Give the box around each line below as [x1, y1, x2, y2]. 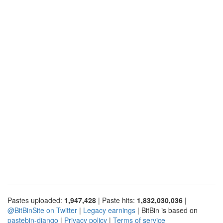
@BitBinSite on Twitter [7, 205, 77, 215]
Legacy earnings [83, 205, 135, 215]
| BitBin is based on [135, 205, 198, 215]
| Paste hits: [96, 195, 137, 205]
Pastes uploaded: [7, 195, 64, 205]
